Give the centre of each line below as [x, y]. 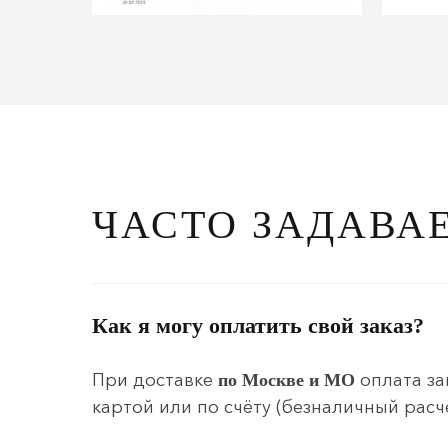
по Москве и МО [286, 380]
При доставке [155, 380]
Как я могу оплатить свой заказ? [258, 326]
